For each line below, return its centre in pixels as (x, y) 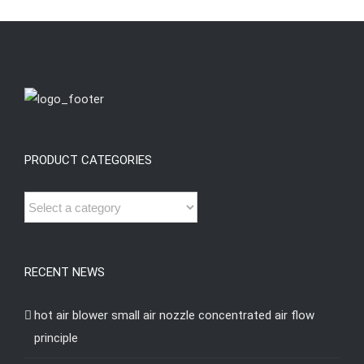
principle (56, 338)
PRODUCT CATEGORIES (88, 160)
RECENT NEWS (65, 273)
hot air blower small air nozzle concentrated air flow (174, 316)
